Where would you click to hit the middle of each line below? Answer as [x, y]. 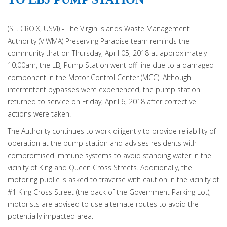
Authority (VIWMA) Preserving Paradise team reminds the [99, 41]
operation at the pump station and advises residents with [102, 143]
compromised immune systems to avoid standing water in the [109, 155]
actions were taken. [39, 114]
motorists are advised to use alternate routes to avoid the [103, 204]
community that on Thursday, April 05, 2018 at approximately [107, 53]
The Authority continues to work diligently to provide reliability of [112, 131]
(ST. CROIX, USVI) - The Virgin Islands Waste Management [99, 29]
